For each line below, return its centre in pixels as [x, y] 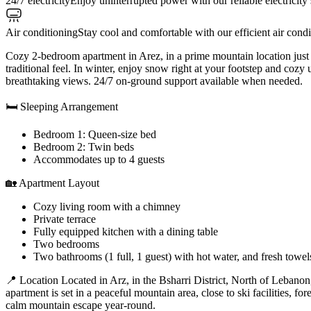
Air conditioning [42, 32]
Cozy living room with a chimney [107, 206]
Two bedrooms [66, 244]
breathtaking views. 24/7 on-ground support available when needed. [154, 81]
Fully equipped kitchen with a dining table [126, 231]
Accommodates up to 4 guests [99, 159]
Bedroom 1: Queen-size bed [95, 134]
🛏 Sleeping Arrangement [62, 106]
